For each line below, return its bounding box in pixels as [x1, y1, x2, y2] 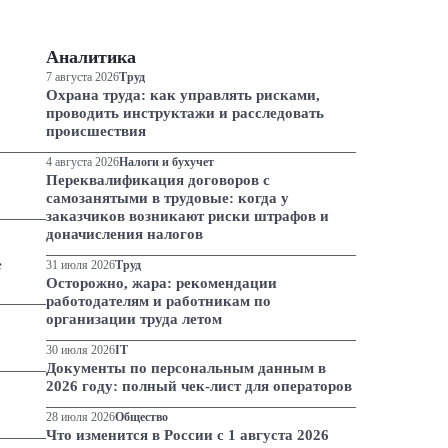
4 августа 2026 [45, 155, 119, 170]
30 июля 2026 [45, 343, 115, 358]
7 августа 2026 [45, 70, 119, 85]
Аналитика [45, 47, 136, 68]
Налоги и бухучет [118, 155, 214, 170]
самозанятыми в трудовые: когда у [45, 190, 289, 207]
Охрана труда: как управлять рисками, [45, 87, 320, 104]
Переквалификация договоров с [45, 172, 270, 189]
